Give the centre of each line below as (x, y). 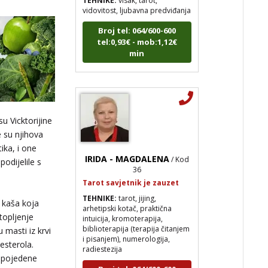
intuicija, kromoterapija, (123, 206)
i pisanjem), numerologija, (127, 226)
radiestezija (103, 236)
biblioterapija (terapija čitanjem (136, 216)
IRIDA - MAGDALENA (127, 146)
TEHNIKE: (100, 185)
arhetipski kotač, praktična (127, 196)
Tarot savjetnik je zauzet (131, 170)
